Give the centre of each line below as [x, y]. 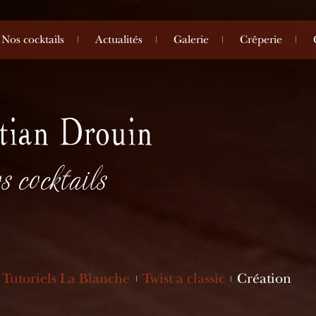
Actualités [119, 39]
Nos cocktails [33, 39]
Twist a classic [183, 278]
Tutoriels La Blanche [66, 278]
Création [265, 278]
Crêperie [261, 39]
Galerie [191, 39]
